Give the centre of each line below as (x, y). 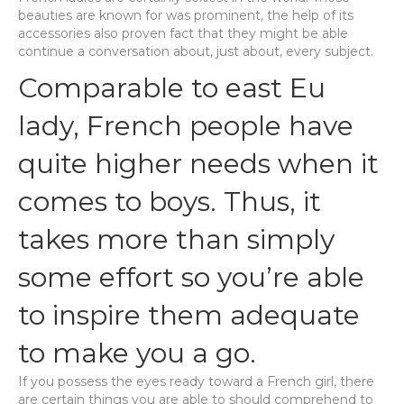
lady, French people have (186, 126)
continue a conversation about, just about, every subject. (196, 51)
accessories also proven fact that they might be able (183, 33)
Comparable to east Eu (172, 88)
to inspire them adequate (189, 315)
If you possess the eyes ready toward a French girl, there (196, 381)
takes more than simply (176, 239)
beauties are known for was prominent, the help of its (186, 15)
